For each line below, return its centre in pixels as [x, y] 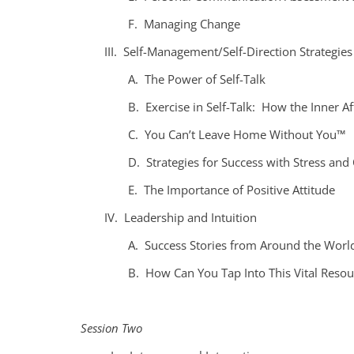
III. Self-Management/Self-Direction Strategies [228, 51]
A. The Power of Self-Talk [197, 79]
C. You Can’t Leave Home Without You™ [237, 134]
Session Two [111, 328]
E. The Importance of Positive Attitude [232, 189]
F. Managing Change [184, 23]
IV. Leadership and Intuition [181, 217]
